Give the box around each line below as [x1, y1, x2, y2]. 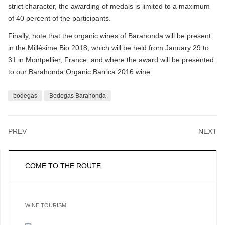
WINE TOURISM [25, 202, 66, 209]
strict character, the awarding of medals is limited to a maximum [8, 2, 210, 10]
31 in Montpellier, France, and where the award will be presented [8, 56, 214, 64]
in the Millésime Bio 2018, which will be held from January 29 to [8, 44, 209, 52]
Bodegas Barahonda [49, 92, 106, 100]
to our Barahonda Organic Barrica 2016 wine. [8, 68, 152, 76]
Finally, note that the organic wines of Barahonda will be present [8, 32, 211, 40]
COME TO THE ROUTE [25, 161, 101, 170]
